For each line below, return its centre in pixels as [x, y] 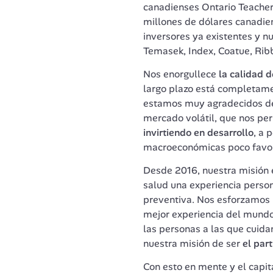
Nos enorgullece [181, 74]
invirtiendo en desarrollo [198, 132]
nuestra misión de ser [191, 243]
